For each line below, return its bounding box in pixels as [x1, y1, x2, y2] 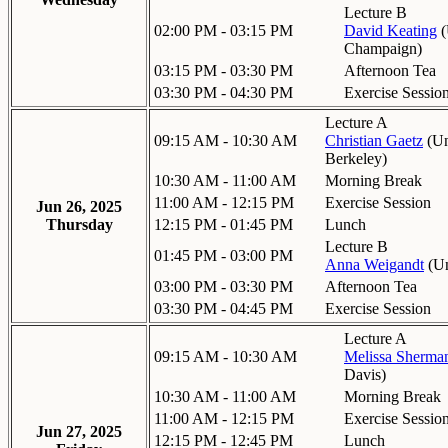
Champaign [344, 39, 417, 57]
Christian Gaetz [325, 131, 423, 149]
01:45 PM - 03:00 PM [154, 246, 293, 264]
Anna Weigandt [325, 255, 424, 273]
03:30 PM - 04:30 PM [154, 83, 293, 101]
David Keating [344, 21, 437, 39]
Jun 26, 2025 [36, 197, 122, 215]
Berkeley [325, 149, 382, 167]
